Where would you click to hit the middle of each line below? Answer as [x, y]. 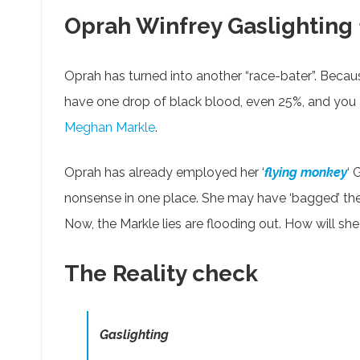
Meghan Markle [110, 128]
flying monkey [306, 173]
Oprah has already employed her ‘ [164, 173]
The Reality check [161, 274]
